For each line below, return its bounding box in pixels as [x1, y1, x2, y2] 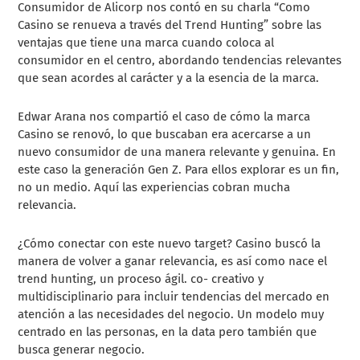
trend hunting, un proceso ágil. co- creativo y [18, 271, 264, 286]
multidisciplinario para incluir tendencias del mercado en [18, 288, 330, 304]
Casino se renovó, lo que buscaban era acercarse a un [18, 126, 312, 141]
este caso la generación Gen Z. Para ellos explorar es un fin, [18, 162, 340, 177]
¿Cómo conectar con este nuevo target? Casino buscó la [18, 235, 321, 251]
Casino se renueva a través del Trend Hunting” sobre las [18, 17, 322, 32]
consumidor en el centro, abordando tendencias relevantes [18, 52, 342, 67]
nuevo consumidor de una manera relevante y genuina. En [18, 144, 337, 159]
